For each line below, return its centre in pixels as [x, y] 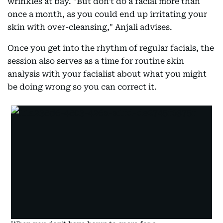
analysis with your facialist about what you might [107, 74]
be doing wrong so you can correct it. [82, 87]
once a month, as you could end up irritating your [107, 14]
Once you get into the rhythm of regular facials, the [111, 48]
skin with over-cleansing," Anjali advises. [90, 27]
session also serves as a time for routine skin [96, 61]
